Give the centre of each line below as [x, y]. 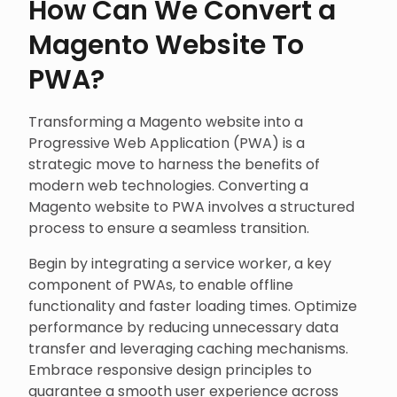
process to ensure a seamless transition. [169, 228]
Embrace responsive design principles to [170, 370]
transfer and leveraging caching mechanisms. [188, 348]
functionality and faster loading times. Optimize [193, 306]
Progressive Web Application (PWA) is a [167, 143]
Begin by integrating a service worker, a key [180, 263]
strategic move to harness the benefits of [174, 164]
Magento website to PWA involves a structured [191, 206]
